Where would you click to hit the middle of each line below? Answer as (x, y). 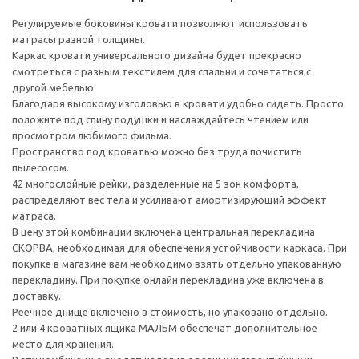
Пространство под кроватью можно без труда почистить (157, 151)
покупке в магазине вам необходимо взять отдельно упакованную (177, 263)
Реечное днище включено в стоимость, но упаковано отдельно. (170, 311)
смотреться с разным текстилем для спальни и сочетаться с (161, 71)
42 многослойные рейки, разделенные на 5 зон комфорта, (155, 183)
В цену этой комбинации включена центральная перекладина (163, 231)
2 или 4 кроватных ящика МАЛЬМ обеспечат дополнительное (165, 327)
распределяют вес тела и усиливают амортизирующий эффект (169, 199)
